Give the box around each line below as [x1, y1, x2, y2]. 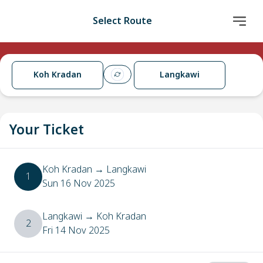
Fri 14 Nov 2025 [42, 224, 110, 238]
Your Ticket [9, 120, 84, 140]
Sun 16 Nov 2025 [42, 177, 115, 191]
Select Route [92, 14, 152, 28]
